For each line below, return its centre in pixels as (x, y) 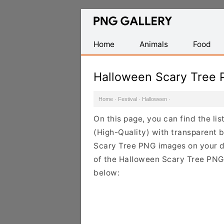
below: (106, 173)
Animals (154, 44)
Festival (127, 99)
